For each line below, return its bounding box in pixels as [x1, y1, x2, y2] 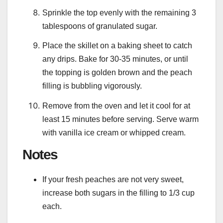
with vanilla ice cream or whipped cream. [42, 128, 186, 137]
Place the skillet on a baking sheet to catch [42, 41, 192, 50]
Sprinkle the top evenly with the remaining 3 [42, 8, 196, 17]
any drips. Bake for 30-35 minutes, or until [42, 55, 188, 64]
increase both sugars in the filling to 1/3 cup [42, 188, 195, 197]
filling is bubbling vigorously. [42, 82, 142, 91]
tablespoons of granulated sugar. [42, 21, 157, 30]
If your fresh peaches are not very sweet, [42, 175, 184, 184]
